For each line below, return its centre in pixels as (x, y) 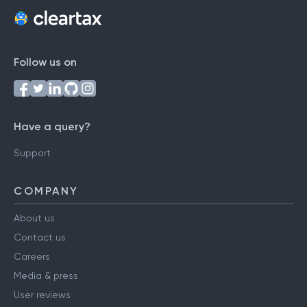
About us (34, 218)
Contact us (40, 237)
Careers (32, 257)
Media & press (46, 276)
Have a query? (52, 127)
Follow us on (45, 62)
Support (32, 153)
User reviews (42, 295)
